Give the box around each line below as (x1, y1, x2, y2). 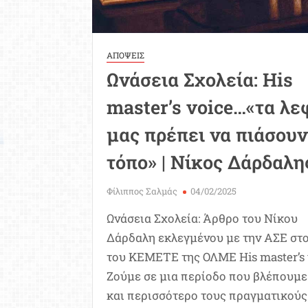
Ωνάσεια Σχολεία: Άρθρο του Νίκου (107, 210, 298, 227)
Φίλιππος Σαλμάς (107, 185, 178, 198)
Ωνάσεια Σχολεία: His (107, 67, 294, 92)
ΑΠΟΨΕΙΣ (107, 49, 145, 61)
